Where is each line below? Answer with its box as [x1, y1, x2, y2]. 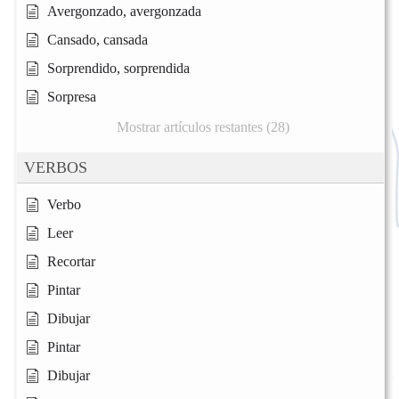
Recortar [47, 254, 95, 270]
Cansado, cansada [47, 32, 148, 48]
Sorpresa [47, 89, 96, 105]
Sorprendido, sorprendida [47, 61, 190, 77]
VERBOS [24, 159, 87, 177]
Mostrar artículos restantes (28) [116, 119, 289, 135]
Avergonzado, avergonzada [47, 4, 201, 20]
